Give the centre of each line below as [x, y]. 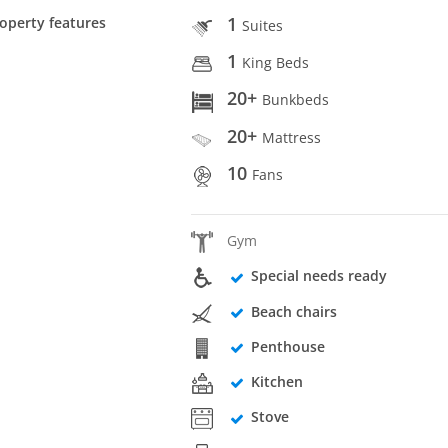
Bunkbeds [296, 100]
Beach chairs [293, 311]
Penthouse [287, 346]
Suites [263, 25]
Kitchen [276, 382]
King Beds [276, 63]
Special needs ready [318, 276]
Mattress [292, 137]
